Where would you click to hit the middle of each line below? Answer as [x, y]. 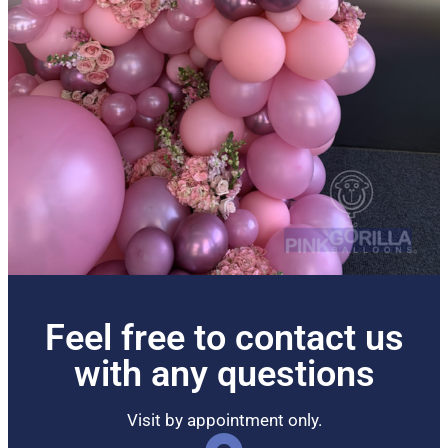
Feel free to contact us [224, 338]
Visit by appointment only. [224, 420]
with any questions [224, 374]
